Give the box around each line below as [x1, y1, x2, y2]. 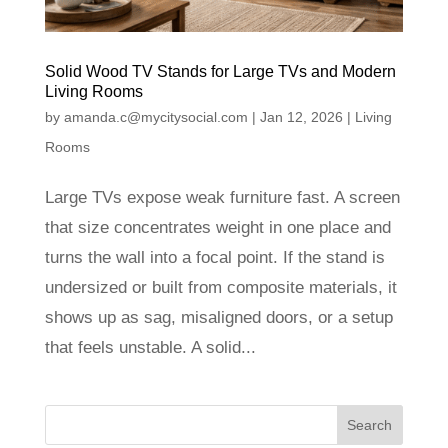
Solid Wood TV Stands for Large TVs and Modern [44, 62, 396, 80]
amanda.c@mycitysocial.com [63, 108, 248, 125]
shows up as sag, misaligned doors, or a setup [44, 307, 393, 327]
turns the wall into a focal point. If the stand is [44, 247, 385, 267]
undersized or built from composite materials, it [44, 277, 397, 297]
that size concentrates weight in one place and [44, 217, 391, 237]
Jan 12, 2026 [259, 108, 343, 125]
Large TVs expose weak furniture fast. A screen [44, 187, 400, 207]
